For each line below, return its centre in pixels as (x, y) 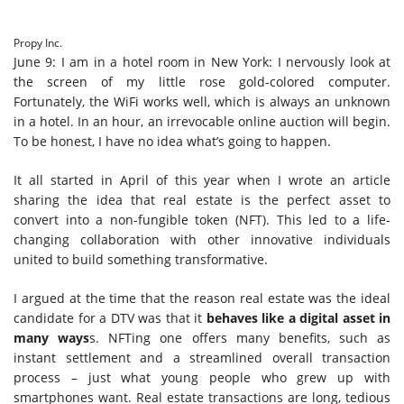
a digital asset (331, 318)
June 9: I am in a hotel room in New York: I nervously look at (202, 62)
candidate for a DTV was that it (110, 318)
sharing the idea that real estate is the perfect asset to (202, 200)
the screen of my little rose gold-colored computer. (202, 82)
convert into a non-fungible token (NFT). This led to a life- (202, 220)
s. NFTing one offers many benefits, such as (240, 338)
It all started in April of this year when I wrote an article (202, 180)
